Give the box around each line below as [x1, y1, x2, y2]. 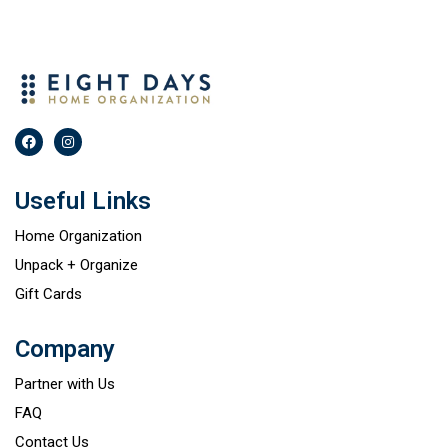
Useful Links [15, 186, 151, 215]
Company [15, 334, 115, 363]
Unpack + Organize [15, 255, 138, 274]
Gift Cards [15, 284, 82, 303]
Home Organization [15, 226, 142, 245]
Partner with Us [15, 374, 115, 393]
